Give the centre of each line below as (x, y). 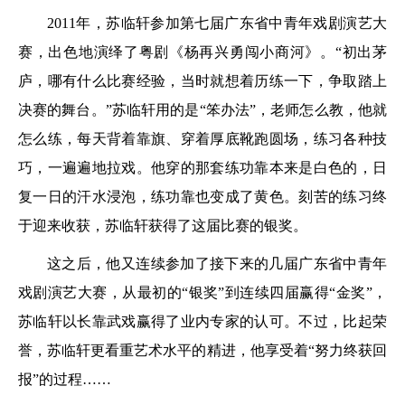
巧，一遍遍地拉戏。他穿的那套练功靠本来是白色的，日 (202, 168)
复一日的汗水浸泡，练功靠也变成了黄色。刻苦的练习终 (202, 197)
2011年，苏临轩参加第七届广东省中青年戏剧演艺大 (217, 23)
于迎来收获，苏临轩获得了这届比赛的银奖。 (163, 226)
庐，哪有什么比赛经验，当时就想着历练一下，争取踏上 (202, 81)
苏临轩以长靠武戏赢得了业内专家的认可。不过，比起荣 (202, 321)
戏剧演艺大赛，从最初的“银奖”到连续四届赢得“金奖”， (202, 292)
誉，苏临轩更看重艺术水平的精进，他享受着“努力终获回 (202, 350)
